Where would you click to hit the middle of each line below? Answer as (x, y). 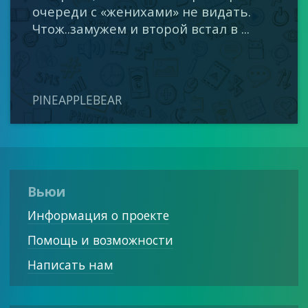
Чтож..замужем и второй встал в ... (141, 28)
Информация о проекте (98, 216)
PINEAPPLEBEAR (77, 100)
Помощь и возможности (100, 240)
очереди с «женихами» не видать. (142, 11)
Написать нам (70, 264)
